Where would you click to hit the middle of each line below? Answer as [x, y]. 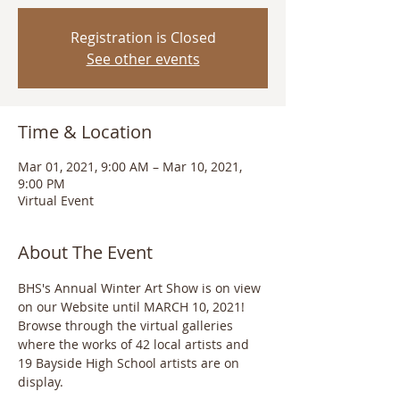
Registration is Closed [143, 37]
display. [42, 382]
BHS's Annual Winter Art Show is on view [141, 288]
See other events [143, 59]
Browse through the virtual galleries [127, 325]
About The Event [85, 252]
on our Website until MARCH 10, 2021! [133, 307]
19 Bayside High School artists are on [130, 363]
